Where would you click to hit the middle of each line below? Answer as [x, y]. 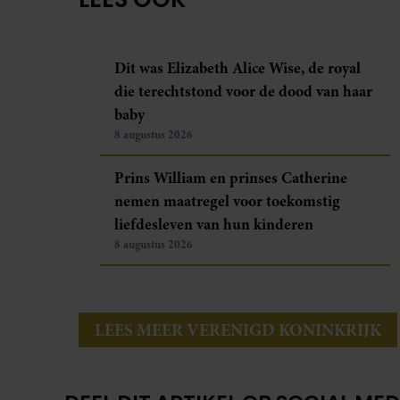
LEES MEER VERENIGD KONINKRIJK [238, 329]
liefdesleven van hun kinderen [214, 224]
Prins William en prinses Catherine [231, 177]
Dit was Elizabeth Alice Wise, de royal [237, 67]
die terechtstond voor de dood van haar [243, 91]
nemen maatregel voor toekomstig [227, 200]
